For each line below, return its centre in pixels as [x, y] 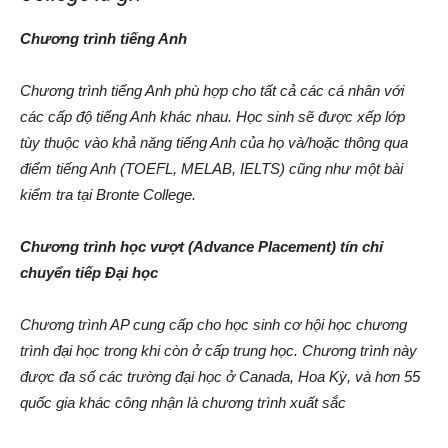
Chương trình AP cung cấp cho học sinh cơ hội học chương [213, 325]
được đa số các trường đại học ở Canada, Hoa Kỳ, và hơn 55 [220, 377]
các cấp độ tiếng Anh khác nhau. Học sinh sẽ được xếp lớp [212, 117]
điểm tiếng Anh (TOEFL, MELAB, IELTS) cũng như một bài [211, 169]
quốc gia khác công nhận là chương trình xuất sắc [183, 403]
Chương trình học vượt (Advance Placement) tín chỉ [201, 247]
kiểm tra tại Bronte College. [108, 195]
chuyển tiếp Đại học [89, 273]
